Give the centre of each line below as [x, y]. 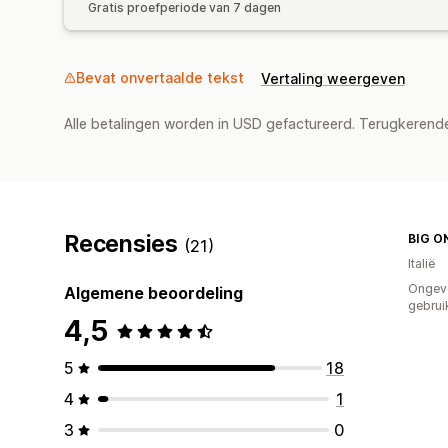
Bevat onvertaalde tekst [160, 77]
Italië [421, 263]
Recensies [124, 243]
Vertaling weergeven [333, 78]
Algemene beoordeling [153, 292]
